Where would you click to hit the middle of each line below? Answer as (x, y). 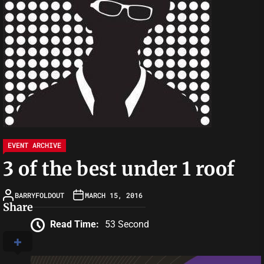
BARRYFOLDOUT (39, 195)
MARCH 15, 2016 (114, 195)
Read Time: (74, 224)
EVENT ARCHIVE (34, 145)
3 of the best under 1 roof (119, 169)
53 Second (127, 224)
